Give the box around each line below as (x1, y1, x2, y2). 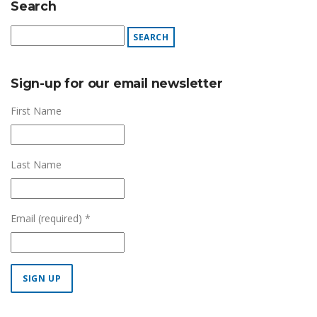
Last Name (11, 157, 62, 171)
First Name (11, 103, 62, 117)
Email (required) (11, 211, 85, 225)
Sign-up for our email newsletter (11, 75, 223, 91)
